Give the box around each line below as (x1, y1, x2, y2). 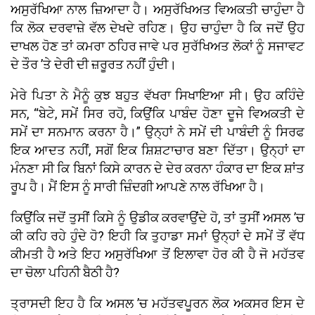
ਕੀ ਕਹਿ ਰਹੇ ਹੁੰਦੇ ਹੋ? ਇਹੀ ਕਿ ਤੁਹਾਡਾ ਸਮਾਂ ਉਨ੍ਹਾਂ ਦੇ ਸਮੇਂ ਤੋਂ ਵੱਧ (11, 228, 304, 243)
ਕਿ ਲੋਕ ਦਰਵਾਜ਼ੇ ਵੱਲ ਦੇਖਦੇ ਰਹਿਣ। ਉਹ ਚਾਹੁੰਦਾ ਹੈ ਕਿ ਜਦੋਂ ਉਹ (11, 20, 304, 35)
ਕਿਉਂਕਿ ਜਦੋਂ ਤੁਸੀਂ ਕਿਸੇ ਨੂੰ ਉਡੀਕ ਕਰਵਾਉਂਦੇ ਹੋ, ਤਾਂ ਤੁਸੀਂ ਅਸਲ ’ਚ (11, 210, 304, 225)
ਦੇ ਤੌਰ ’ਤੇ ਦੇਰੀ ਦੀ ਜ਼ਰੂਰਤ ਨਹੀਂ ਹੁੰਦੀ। (11, 56, 176, 72)
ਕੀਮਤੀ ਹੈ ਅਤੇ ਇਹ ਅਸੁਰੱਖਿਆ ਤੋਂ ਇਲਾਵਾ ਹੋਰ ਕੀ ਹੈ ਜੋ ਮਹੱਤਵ (11, 246, 304, 262)
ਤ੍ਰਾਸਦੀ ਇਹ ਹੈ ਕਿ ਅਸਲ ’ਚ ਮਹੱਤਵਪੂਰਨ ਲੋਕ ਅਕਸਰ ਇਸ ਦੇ (11, 295, 304, 311)
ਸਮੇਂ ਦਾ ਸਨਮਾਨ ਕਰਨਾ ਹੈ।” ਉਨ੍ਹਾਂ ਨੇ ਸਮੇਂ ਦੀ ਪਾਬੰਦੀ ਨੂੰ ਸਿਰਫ (11, 124, 304, 139)
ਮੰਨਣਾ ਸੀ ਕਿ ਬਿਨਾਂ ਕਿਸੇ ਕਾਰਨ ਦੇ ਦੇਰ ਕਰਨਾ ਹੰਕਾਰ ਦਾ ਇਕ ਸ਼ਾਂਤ (11, 160, 304, 176)
